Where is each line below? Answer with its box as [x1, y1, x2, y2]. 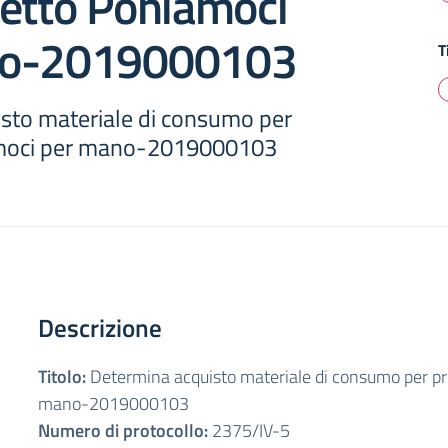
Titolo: [38, 363, 86, 390]
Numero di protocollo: [38, 417, 208, 444]
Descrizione [38, 309, 162, 347]
